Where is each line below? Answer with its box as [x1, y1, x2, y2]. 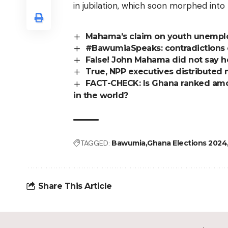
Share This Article [38, 181, 112, 191]
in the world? [73, 90, 128, 100]
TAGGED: [80, 138, 110, 148]
